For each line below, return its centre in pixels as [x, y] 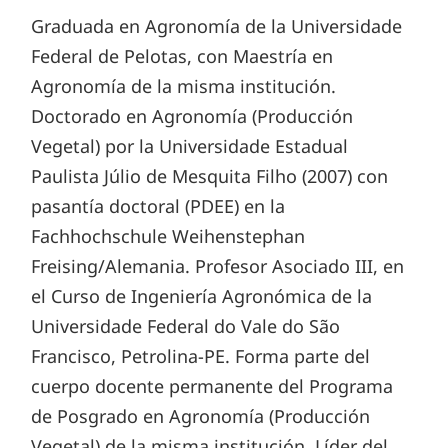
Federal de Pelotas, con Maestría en [182, 55]
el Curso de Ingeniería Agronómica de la [202, 295]
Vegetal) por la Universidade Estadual [190, 145]
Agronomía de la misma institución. [184, 85]
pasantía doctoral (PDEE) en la [158, 205]
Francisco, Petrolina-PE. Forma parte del [201, 355]
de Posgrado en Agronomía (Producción [201, 415]
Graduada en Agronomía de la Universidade [217, 25]
